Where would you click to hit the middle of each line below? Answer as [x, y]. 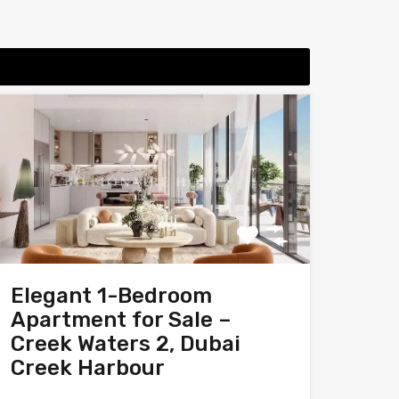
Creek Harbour [87, 368]
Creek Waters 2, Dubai [125, 344]
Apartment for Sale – [121, 320]
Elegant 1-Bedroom [111, 296]
